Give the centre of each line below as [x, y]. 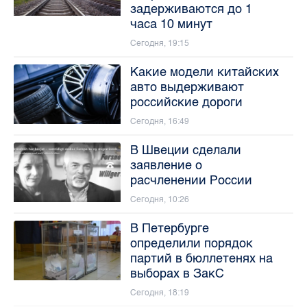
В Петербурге [169, 228]
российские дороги [186, 102]
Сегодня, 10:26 [159, 199]
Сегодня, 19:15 [159, 43]
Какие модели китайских [204, 72]
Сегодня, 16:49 [159, 121]
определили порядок [191, 243]
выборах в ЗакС [177, 273]
